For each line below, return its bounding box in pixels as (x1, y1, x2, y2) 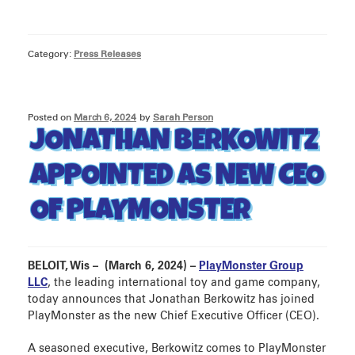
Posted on (28, 113, 74, 124)
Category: (28, 48, 74, 59)
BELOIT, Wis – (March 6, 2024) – (28, 261, 199, 273)
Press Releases (74, 48, 141, 59)
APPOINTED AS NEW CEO (30, 163, 323, 193)
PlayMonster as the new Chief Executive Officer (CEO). (28, 311, 319, 323)
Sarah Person (153, 113, 213, 124)
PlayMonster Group (199, 261, 303, 273)
